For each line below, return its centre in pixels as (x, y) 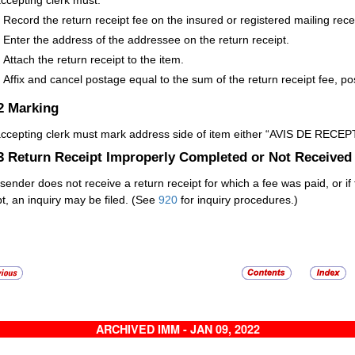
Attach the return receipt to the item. (94, 60)
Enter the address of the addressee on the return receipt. (146, 40)
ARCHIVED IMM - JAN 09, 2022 (177, 329)
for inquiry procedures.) (238, 200)
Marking (33, 107)
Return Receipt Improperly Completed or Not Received (180, 157)
